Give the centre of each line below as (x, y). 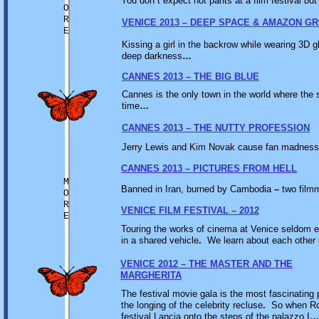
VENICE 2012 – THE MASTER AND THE (206, 264)
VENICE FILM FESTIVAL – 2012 (190, 210)
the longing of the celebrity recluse (192, 305)
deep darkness (152, 56)
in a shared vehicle (160, 240)
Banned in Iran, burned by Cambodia (198, 189)
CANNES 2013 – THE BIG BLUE (190, 77)
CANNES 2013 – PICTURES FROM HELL (209, 168)
